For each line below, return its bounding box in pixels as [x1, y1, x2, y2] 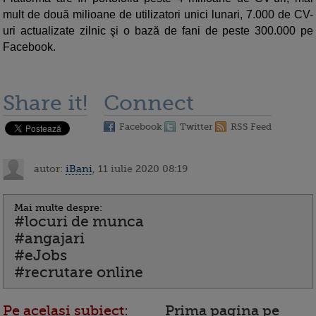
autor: [31, 162, 66, 174]
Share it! [3, 91, 87, 116]
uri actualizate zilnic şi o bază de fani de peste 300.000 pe [3, 25, 313, 37]
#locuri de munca [14, 213, 144, 231]
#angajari [14, 230, 85, 248]
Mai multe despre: [14, 202, 102, 214]
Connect [104, 91, 194, 116]
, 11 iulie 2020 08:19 [92, 162, 188, 174]
